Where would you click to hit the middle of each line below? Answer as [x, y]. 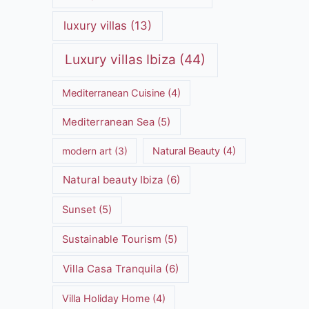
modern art [87, 151]
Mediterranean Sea [109, 122]
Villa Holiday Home [106, 298]
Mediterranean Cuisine [114, 92]
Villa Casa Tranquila [112, 268]
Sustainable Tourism [112, 239]
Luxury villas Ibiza [121, 60]
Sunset [79, 210]
